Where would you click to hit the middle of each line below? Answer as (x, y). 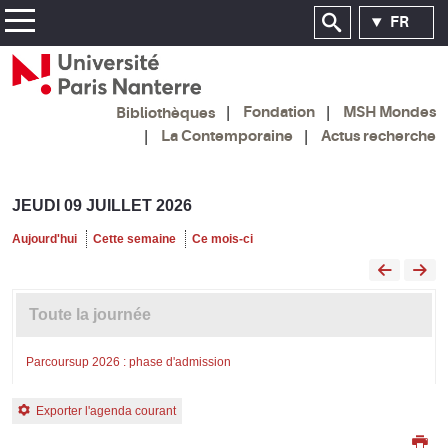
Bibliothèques (165, 112)
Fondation (279, 112)
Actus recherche (378, 135)
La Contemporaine (227, 135)
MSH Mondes (389, 112)
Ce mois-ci (222, 238)
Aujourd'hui (44, 238)
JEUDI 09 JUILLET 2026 (102, 205)
